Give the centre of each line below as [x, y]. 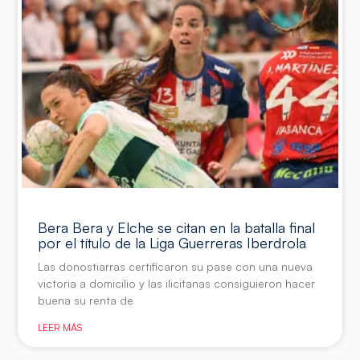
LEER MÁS [60, 328]
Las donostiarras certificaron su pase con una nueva [176, 267]
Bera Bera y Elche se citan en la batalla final [177, 228]
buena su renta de [86, 301]
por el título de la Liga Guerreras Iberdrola [172, 243]
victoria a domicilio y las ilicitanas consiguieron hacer [177, 284]
